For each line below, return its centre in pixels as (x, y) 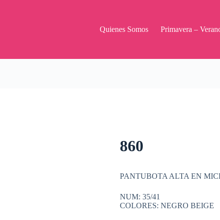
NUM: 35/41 (140, 197)
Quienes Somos (124, 29)
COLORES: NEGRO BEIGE (167, 206)
